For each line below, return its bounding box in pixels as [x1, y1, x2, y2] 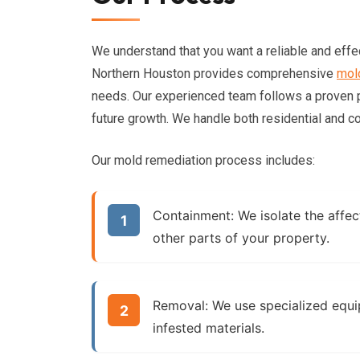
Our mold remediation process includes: [92, 153, 315, 168]
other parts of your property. [153, 230, 329, 246]
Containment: [153, 207, 234, 223]
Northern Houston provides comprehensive [92, 66, 337, 81]
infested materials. [153, 320, 264, 336]
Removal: [153, 297, 208, 313]
